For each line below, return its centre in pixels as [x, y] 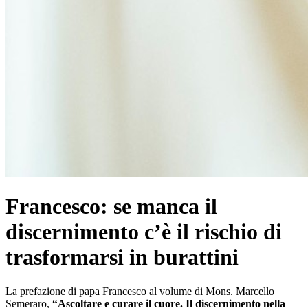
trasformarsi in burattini [122, 257]
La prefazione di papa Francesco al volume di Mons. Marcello [140, 291]
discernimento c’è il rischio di [144, 232]
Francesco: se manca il [111, 207]
